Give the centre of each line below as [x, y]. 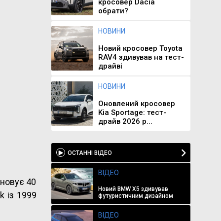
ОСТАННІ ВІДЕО [90, 153]
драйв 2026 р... [125, 121]
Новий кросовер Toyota [140, 48]
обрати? [113, 11]
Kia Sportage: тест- [132, 112]
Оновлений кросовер [136, 104]
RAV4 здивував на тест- [141, 57]
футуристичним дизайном [135, 196]
